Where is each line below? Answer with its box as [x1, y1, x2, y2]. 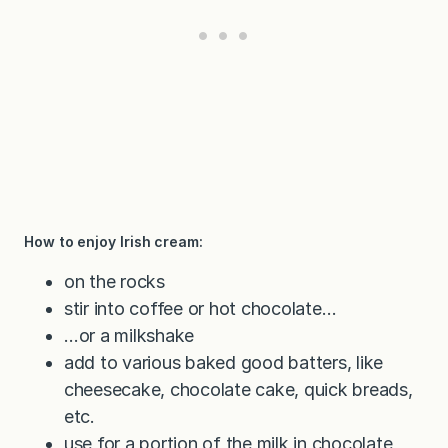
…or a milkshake [64, 325, 195, 347]
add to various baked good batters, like [64, 352, 384, 374]
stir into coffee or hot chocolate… [64, 298, 337, 320]
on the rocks [64, 271, 165, 293]
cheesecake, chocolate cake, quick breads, [64, 379, 413, 401]
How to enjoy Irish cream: [24, 233, 203, 251]
